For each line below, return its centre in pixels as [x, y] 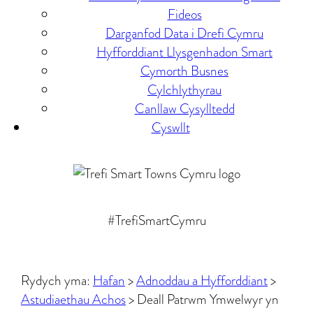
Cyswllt [170, 127]
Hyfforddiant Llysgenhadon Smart [184, 52]
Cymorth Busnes [184, 71]
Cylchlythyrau [184, 89]
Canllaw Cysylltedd [184, 108]
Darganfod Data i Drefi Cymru [184, 33]
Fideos [184, 14]
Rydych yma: [57, 281]
